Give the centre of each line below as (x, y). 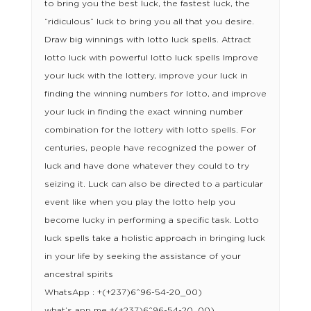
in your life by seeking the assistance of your (142, 257)
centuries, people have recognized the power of (150, 148)
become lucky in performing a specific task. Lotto (151, 220)
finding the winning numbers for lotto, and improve (155, 94)
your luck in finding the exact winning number (143, 112)
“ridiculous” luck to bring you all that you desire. (149, 22)
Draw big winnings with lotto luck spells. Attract (148, 40)
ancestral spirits (78, 275)
